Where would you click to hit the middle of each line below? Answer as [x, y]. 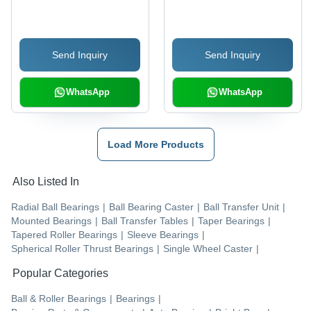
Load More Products [155, 145]
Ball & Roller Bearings [59, 299]
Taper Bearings [231, 221]
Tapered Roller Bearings [64, 235]
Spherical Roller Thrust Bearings [82, 249]
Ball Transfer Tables [145, 221]
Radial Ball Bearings [55, 207]
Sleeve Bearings [163, 235]
